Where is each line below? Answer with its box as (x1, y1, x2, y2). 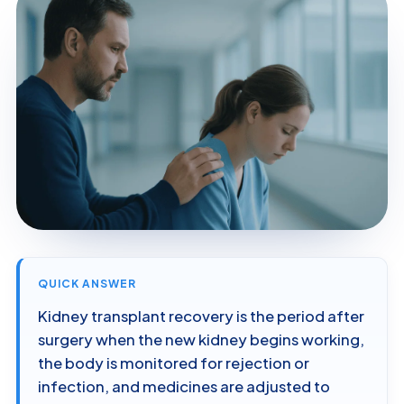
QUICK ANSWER (38, 277, 136, 291)
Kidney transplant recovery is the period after (38, 307, 364, 326)
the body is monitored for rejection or (38, 353, 309, 373)
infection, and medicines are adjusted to (38, 377, 330, 397)
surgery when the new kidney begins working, (38, 330, 364, 350)
